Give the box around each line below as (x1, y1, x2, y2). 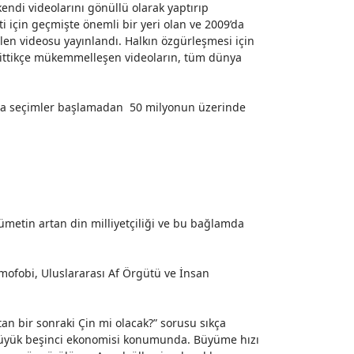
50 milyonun (130, 100, 195, 115)
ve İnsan (161, 265, 209, 281)
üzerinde (195, 100, 246, 115)
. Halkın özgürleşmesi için (119, 33, 254, 48)
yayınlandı (64, 33, 119, 48)
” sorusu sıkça (153, 315, 226, 330)
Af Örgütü (108, 265, 161, 281)
